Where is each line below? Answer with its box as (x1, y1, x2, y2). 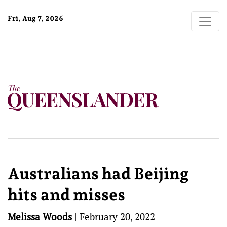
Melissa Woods (8, 210, 72, 223)
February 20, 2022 (80, 210, 155, 223)
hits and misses (8, 185, 125, 204)
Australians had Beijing (8, 164, 188, 183)
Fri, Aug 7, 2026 (8, 14, 63, 22)
